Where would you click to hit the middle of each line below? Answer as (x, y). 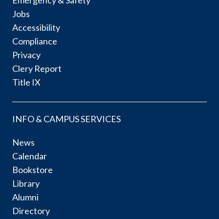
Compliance (35, 41)
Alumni (25, 197)
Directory (31, 210)
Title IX (26, 82)
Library (26, 183)
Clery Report (37, 68)
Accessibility (36, 27)
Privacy (26, 55)
